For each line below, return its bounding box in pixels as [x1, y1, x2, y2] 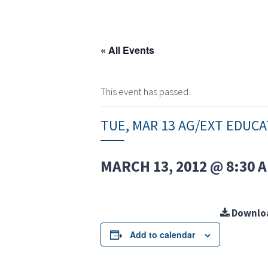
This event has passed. [100, 85, 190, 99]
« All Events [100, 43, 154, 57]
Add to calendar [130, 229, 195, 241]
